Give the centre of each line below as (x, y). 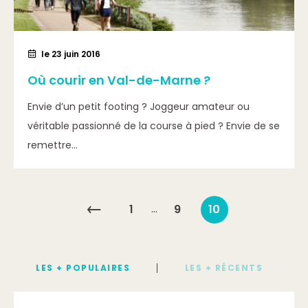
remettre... (53, 145)
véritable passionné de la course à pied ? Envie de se (154, 126)
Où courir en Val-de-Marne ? (119, 80)
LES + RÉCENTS (224, 268)
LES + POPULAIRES (83, 268)
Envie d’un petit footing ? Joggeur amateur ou (139, 107)
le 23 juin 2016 (71, 54)
